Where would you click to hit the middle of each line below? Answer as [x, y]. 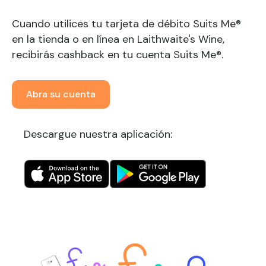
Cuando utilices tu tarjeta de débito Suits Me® [126, 24]
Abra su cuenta [61, 94]
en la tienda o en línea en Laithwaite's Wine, [118, 39]
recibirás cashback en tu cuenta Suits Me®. [118, 55]
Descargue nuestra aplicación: [98, 134]
